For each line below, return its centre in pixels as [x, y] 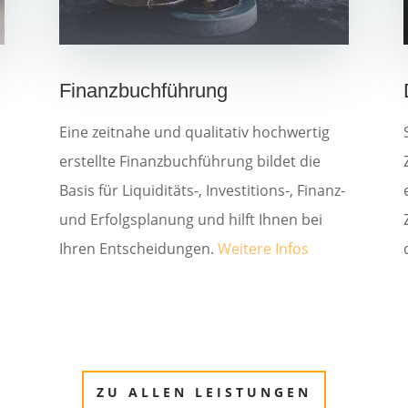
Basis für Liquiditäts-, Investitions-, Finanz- [202, 190]
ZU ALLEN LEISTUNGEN [204, 393]
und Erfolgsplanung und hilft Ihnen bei [190, 219]
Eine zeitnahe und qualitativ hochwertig [194, 132]
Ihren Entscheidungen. [138, 248]
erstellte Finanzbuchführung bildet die [189, 161]
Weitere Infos [263, 248]
